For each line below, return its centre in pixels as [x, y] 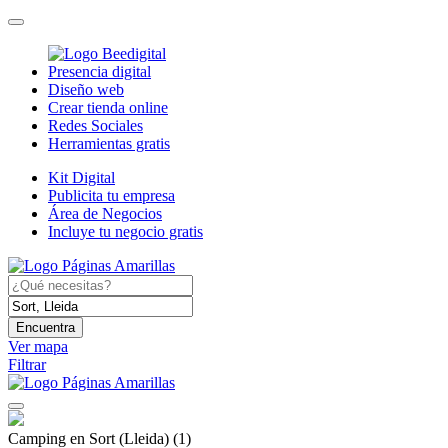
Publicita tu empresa [111, 195]
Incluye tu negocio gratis [125, 231]
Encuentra [45, 327]
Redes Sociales [95, 125]
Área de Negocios [105, 213]
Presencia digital [99, 71]
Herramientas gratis [109, 143]
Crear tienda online [108, 107]
